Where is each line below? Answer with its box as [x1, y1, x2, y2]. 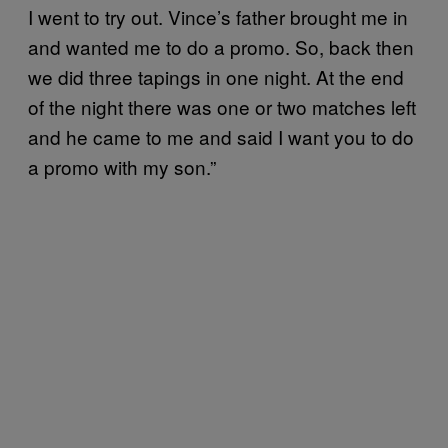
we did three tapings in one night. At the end [28, 63, 404, 90]
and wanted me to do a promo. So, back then [28, 33, 414, 60]
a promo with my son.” [28, 153, 216, 180]
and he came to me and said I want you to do [28, 123, 414, 150]
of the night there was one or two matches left [28, 93, 416, 120]
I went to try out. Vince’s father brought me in [28, 3, 408, 30]
